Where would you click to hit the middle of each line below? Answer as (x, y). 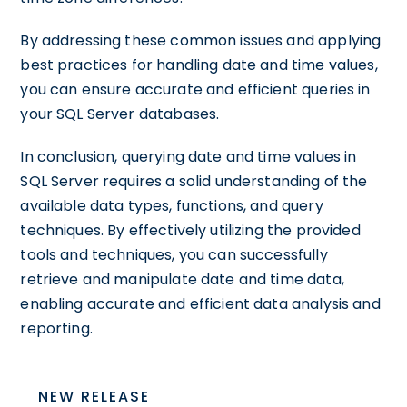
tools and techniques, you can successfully (174, 255)
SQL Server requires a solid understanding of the (194, 181)
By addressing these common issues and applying (201, 40)
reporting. (56, 328)
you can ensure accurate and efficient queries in (195, 89)
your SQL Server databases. (120, 114)
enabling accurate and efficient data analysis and (200, 304)
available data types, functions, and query (172, 206)
